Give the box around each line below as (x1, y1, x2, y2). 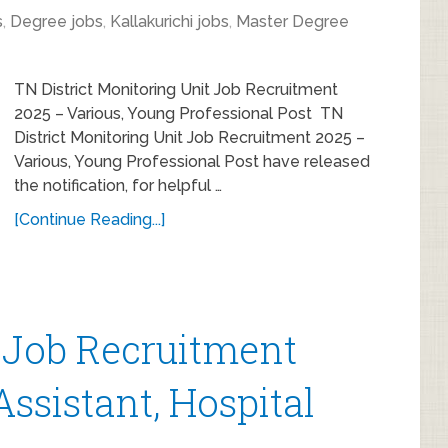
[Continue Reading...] (14, 210, 165, 229)
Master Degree (236, 12, 349, 31)
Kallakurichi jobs (110, 12, 229, 31)
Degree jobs (10, 12, 103, 31)
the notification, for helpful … (14, 176, 222, 195)
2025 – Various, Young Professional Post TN (14, 104, 343, 123)
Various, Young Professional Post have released (14, 152, 370, 171)
